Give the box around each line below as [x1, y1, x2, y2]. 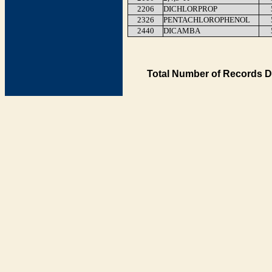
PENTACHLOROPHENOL [163, 15, 250, 24]
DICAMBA [163, 26, 200, 35]
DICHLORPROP [163, 4, 217, 13]
